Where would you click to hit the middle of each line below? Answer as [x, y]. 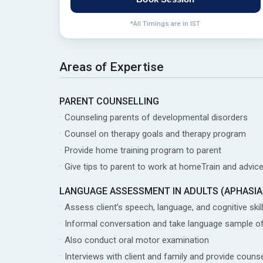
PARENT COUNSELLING [109, 101]
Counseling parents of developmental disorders [156, 117]
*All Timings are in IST [166, 23]
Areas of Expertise [111, 67]
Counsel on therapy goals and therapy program [155, 134]
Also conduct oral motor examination [136, 240]
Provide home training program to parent [143, 150]
